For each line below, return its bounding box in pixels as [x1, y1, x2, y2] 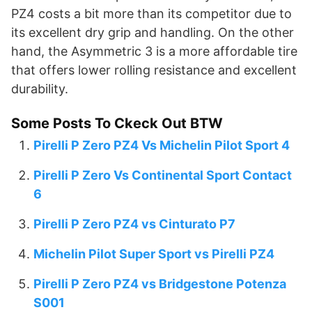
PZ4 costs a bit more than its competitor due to [11, 6, 292, 22]
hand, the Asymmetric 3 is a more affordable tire [11, 44, 297, 59]
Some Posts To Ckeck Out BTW [11, 115, 223, 132]
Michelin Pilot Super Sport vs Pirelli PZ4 [33, 247, 274, 262]
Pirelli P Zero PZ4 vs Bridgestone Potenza [33, 276, 286, 292]
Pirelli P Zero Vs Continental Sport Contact [33, 168, 292, 183]
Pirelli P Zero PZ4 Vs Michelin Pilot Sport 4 [33, 138, 290, 153]
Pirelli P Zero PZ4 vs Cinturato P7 [33, 217, 235, 232]
